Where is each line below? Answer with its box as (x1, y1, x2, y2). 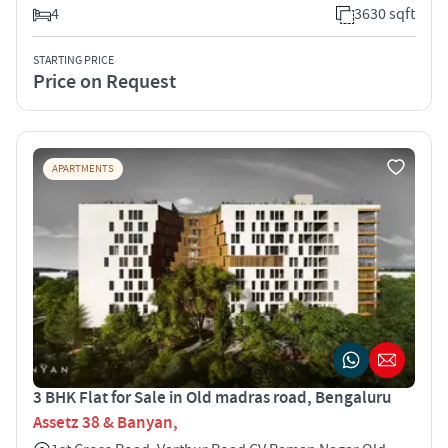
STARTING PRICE (33, 52, 114, 68)
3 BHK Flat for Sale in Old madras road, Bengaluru (33, 386, 391, 409)
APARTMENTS (52, 161, 114, 176)
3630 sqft (354, 3, 415, 24)
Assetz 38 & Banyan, (33, 411, 178, 434)
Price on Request (33, 68, 176, 95)
